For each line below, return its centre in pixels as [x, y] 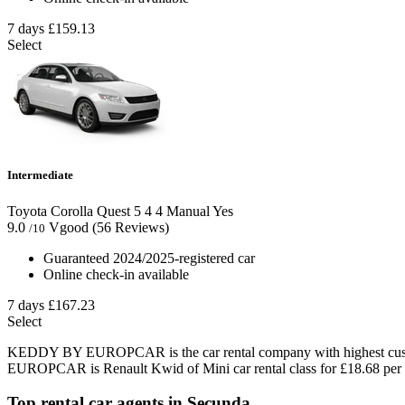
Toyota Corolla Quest [69, 211]
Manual [186, 211]
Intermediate [40, 175]
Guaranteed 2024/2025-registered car [149, 258]
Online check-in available [116, 274]
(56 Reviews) [131, 227]
